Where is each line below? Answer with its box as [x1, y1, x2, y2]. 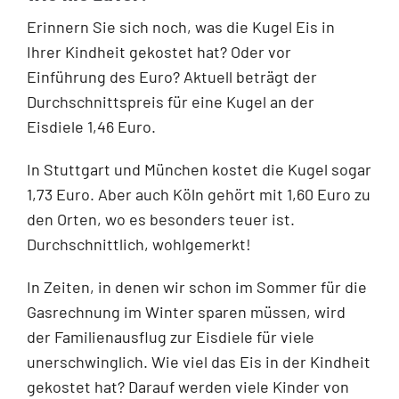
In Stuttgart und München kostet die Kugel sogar [27, 159, 371, 179]
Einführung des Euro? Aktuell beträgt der [27, 66, 317, 86]
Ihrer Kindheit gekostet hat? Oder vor [27, 41, 291, 61]
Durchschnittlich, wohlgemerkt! [27, 233, 251, 254]
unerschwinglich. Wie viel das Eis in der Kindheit [27, 351, 370, 371]
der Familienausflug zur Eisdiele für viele [27, 326, 314, 346]
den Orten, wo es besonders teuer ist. [27, 208, 295, 229]
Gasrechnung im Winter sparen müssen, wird [27, 301, 346, 322]
